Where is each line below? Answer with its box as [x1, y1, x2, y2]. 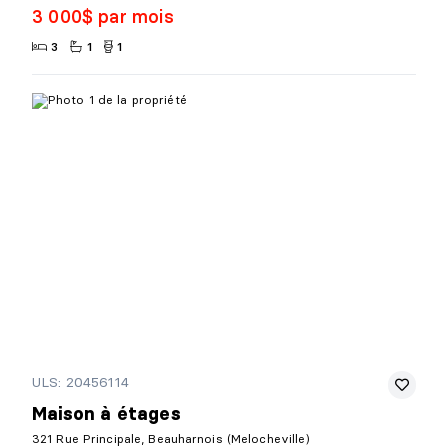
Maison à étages [32, 402, 181, 425]
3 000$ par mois [32, 5, 174, 29]
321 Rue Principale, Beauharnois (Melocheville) [32, 430, 311, 446]
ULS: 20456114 [32, 372, 129, 391]
